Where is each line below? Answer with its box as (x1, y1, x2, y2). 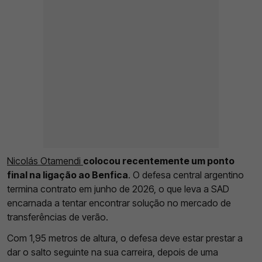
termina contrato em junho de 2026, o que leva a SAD (7, 183, 229, 195)
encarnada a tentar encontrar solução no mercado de (7, 197, 231, 209)
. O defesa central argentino (128, 169, 244, 181)
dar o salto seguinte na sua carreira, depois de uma (7, 246, 218, 258)
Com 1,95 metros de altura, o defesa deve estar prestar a (7, 232, 243, 244)
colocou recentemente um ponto (83, 155, 235, 167)
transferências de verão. (7, 211, 108, 223)
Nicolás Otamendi (7, 155, 83, 167)
